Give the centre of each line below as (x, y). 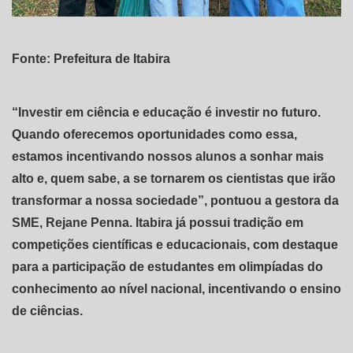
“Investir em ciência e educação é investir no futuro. (166, 113)
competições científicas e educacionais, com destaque (175, 245)
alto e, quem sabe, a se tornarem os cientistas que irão (174, 179)
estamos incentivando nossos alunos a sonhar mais (168, 157)
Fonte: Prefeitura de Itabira (91, 59)
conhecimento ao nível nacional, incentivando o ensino (176, 289)
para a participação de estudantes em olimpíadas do (167, 267)
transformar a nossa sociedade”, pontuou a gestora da (175, 201)
